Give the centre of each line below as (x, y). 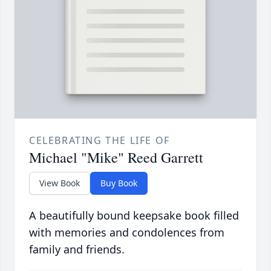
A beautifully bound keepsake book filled (134, 216)
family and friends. (77, 250)
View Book (60, 183)
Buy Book (119, 183)
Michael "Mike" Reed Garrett (116, 158)
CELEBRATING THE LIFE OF (100, 141)
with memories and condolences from (127, 233)
